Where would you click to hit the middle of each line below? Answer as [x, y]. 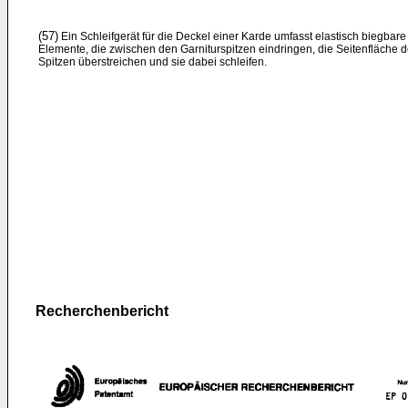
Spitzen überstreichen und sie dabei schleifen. [153, 62]
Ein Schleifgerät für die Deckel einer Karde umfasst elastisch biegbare [232, 36]
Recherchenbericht [102, 311]
